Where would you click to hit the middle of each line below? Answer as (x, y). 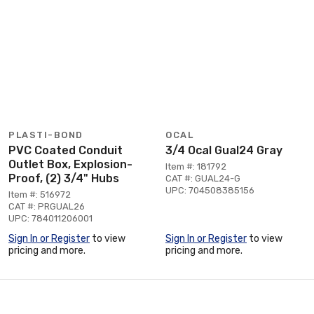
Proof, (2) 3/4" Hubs (64, 178)
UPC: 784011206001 (50, 218)
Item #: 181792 (196, 166)
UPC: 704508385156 (210, 190)
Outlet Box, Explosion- (70, 164)
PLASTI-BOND (46, 135)
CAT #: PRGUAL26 (47, 206)
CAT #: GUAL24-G (203, 178)
